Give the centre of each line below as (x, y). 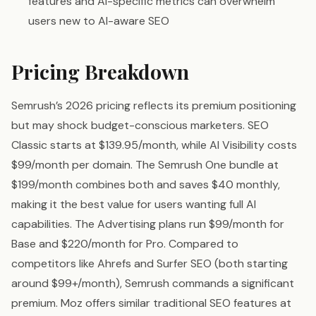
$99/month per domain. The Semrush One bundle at (145, 165)
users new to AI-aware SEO (99, 21)
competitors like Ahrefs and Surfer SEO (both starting (150, 264)
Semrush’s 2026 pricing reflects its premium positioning (154, 106)
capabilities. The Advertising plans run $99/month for (148, 224)
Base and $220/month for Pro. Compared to (125, 244)
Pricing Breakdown (100, 72)
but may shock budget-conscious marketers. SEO (140, 126)
